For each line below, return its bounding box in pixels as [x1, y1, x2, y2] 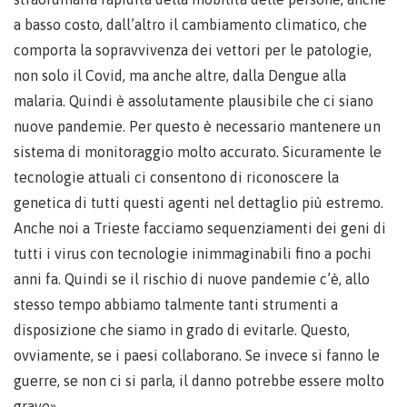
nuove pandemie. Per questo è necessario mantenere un [14, 118, 381, 134]
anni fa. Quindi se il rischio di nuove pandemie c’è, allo [14, 271, 370, 287]
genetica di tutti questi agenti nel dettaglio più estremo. [14, 194, 383, 211]
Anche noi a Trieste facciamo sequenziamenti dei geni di [14, 220, 386, 236]
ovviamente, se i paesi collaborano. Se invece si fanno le [14, 347, 380, 363]
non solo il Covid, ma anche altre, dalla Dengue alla [14, 67, 346, 84]
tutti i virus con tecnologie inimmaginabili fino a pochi [14, 245, 372, 262]
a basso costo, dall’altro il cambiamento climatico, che [14, 16, 367, 33]
